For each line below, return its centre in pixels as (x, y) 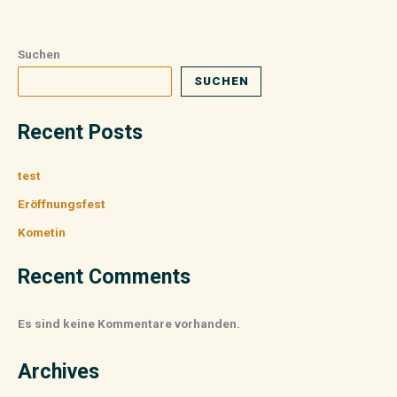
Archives (58, 371)
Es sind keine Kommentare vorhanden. (129, 323)
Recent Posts (80, 132)
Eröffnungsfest (62, 204)
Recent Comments (104, 277)
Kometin (42, 233)
